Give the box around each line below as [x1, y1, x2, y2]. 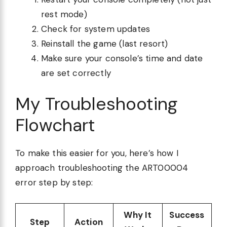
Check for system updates [41, 23, 150, 34]
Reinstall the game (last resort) [41, 37, 168, 49]
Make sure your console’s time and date [41, 52, 203, 64]
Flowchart [15, 113, 95, 137]
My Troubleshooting [15, 92, 178, 116]
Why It [124, 209, 152, 220]
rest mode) [41, 8, 87, 20]
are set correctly [41, 67, 111, 79]
